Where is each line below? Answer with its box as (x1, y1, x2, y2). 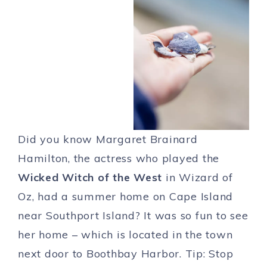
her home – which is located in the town (18, 228, 233, 242)
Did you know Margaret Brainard (18, 132, 198, 147)
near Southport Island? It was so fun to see (18, 209, 249, 223)
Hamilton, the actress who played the (18, 151, 219, 166)
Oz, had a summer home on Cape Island (18, 190, 233, 204)
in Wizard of (162, 170, 233, 185)
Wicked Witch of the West (18, 170, 162, 185)
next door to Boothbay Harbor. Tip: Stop (18, 247, 234, 261)
